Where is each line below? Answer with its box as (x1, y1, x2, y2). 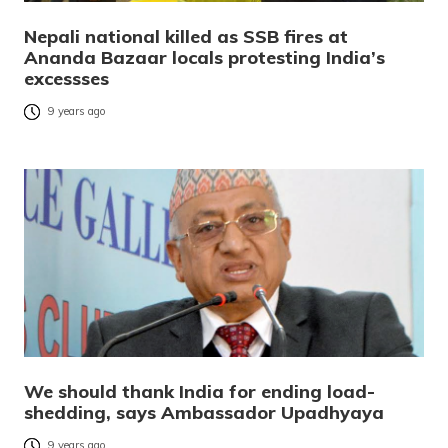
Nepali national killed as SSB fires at (24, 24, 348, 48)
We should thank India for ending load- (24, 379, 375, 403)
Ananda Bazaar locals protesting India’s (24, 45, 385, 69)
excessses (24, 66, 109, 90)
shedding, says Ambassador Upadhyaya (24, 400, 384, 424)
